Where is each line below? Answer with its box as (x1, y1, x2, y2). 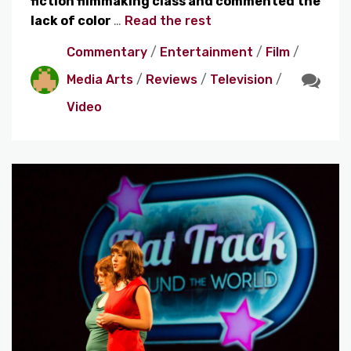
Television (210, 72, 273, 88)
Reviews (146, 72, 197, 88)
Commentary (67, 45, 147, 60)
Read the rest (125, 13, 212, 29)
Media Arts (67, 72, 133, 88)
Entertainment (160, 45, 253, 60)
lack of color (31, 13, 114, 29)
